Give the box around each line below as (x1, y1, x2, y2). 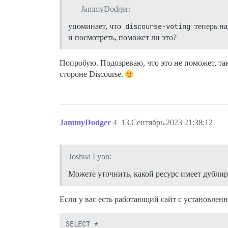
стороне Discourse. (60, 69, 125, 78)
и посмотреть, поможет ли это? (68, 33, 177, 42)
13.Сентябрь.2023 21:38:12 (121, 118, 213, 127)
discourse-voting (125, 21, 190, 31)
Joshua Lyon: (68, 152, 111, 161)
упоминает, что (68, 21, 123, 31)
